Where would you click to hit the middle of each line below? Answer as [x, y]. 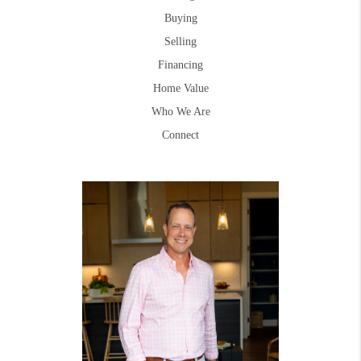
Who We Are [180, 111]
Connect [180, 135]
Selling [180, 41]
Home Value [180, 88]
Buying [180, 18]
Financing [180, 64]
